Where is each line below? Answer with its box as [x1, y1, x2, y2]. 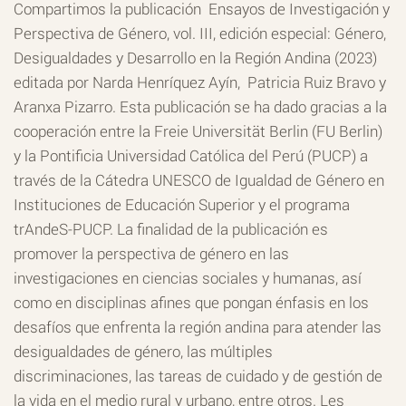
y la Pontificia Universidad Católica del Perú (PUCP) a [14, 144, 368, 166]
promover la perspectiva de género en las [14, 242, 289, 264]
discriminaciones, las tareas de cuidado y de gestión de [14, 364, 382, 386]
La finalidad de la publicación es [117, 217, 328, 239]
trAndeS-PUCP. [14, 217, 117, 239]
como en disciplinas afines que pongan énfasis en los [14, 291, 369, 313]
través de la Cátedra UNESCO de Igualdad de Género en [14, 169, 384, 190]
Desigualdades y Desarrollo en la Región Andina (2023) [14, 46, 377, 68]
